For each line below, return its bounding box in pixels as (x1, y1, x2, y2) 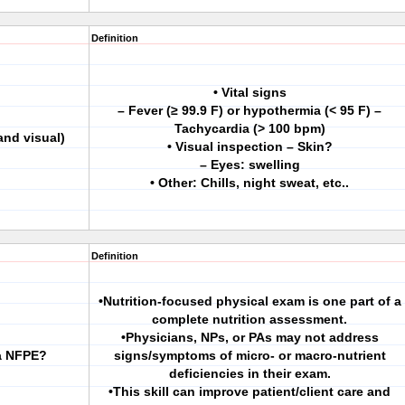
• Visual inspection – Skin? (166, 139, 333, 154)
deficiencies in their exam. (168, 366, 331, 381)
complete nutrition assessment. (152, 312, 347, 326)
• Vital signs (212, 85, 287, 99)
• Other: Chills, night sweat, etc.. (150, 175, 349, 190)
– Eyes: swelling (199, 157, 300, 172)
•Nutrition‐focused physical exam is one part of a (98, 294, 401, 308)
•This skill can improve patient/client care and (108, 384, 391, 399)
